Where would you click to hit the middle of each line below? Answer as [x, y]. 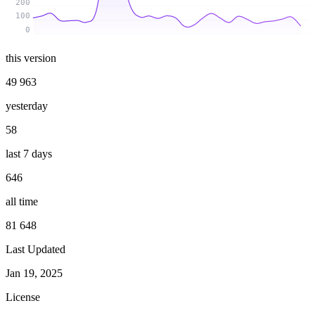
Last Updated [36, 249]
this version [31, 58]
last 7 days [29, 153]
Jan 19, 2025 [34, 273]
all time [22, 201]
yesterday [27, 105]
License [23, 297]
